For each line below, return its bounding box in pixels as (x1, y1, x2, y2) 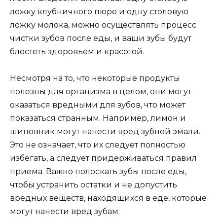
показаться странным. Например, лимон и (10, 113, 186, 123)
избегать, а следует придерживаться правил (10, 153, 197, 163)
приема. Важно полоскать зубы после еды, (10, 166, 186, 176)
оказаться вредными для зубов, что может (10, 100, 185, 110)
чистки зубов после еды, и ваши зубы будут (10, 33, 191, 43)
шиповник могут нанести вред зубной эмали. (10, 126, 200, 136)
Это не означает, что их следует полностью (10, 140, 185, 149)
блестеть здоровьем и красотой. (10, 46, 144, 56)
